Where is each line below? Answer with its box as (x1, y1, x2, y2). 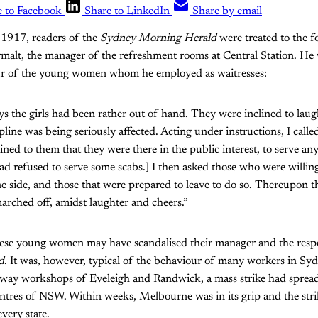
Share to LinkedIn (84, 5, 170, 17)
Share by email (192, 5, 262, 17)
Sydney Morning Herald (100, 32, 216, 44)
